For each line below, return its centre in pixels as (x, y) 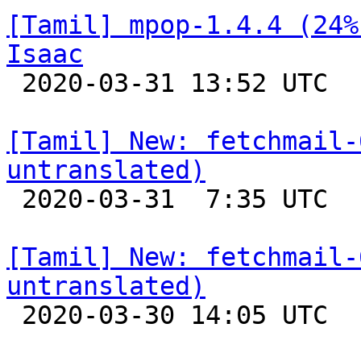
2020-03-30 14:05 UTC (14, 315)
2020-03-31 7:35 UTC (14, 199)
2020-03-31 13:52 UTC (14, 83)
